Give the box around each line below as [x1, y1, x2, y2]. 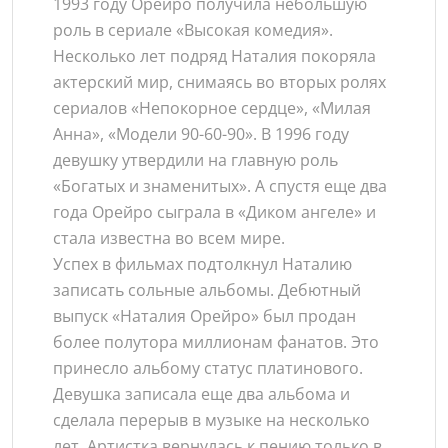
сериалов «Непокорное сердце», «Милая [53, 97, 371, 119]
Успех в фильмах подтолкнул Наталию [53, 253, 352, 275]
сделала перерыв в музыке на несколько [53, 409, 370, 431]
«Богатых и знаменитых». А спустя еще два [53, 175, 387, 197]
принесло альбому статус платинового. [53, 357, 363, 379]
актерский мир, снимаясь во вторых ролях [53, 71, 386, 93]
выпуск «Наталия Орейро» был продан [53, 305, 356, 327]
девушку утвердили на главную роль [53, 149, 338, 171]
